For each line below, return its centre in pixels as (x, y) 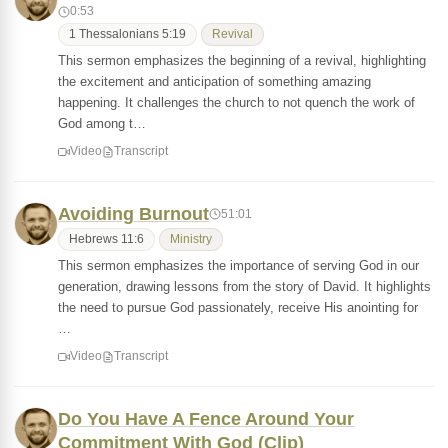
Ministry (191, 239)
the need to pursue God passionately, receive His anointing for (238, 307)
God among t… (102, 123)
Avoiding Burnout (133, 214)
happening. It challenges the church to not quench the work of (236, 102)
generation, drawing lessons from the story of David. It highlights (244, 286)
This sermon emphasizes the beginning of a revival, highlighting (242, 60)
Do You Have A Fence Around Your (206, 419)
